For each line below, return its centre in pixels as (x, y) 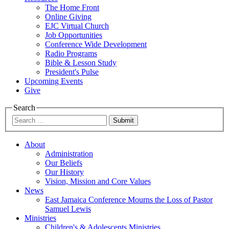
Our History (64, 172)
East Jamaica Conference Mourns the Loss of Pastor (129, 200)
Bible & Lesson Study (81, 62)
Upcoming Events (54, 81)
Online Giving (68, 16)
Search (24, 107)
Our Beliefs (64, 163)
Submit (123, 121)
